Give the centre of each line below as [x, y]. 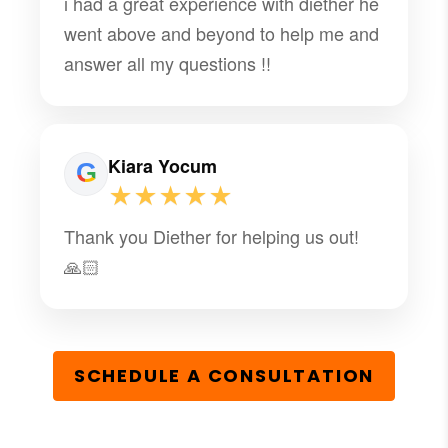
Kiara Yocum [163, 165]
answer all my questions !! [168, 62]
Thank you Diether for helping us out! [212, 235]
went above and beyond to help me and [222, 32]
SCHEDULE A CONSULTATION [224, 376]
